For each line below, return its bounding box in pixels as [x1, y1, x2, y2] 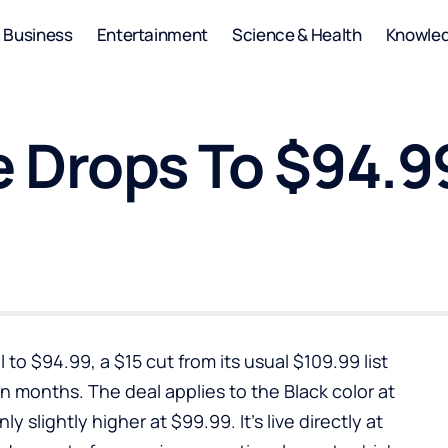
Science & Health [232, 22, 362, 46]
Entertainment [96, 22, 209, 46]
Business [3, 22, 73, 46]
